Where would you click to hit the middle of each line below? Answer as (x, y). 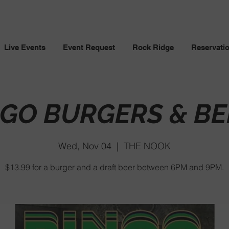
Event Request (89, 47)
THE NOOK (147, 146)
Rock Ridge (153, 47)
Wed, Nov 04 (85, 146)
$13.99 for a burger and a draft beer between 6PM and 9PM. (114, 167)
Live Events (25, 47)
